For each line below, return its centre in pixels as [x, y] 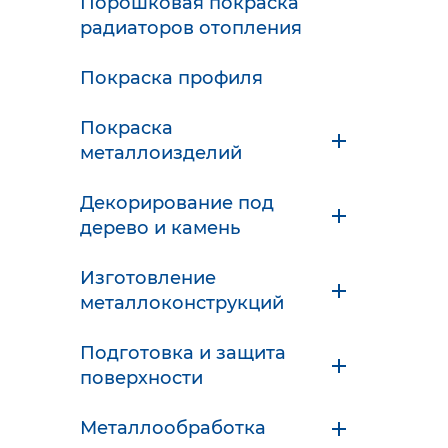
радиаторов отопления [191, 28]
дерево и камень [160, 228]
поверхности [141, 378]
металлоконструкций [182, 303]
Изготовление [148, 278]
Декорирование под [177, 203]
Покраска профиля [171, 78]
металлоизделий [161, 153]
